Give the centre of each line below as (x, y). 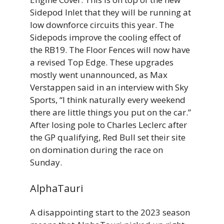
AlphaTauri (56, 188)
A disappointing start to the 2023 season (110, 212)
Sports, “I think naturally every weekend (108, 99)
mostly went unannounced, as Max (99, 74)
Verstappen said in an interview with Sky (109, 87)
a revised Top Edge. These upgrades (102, 62)
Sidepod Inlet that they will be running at (110, 12)
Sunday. (46, 162)
